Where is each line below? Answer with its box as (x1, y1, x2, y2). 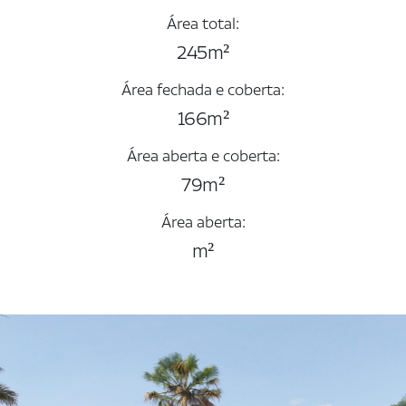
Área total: (167, 13, 239, 36)
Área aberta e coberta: (126, 145, 280, 169)
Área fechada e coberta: (121, 79, 285, 102)
